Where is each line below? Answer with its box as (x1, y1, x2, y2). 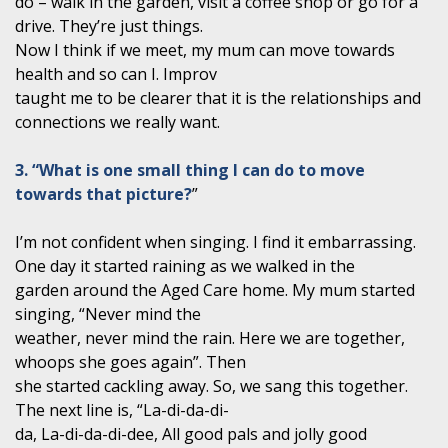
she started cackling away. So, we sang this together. (15, 374, 408, 397)
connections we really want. (15, 110, 224, 133)
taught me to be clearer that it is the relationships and (15, 86, 421, 109)
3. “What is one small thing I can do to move (15, 158, 365, 181)
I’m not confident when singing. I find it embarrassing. (15, 230, 416, 253)
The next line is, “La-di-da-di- (15, 398, 229, 421)
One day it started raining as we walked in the (15, 254, 355, 277)
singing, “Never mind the (15, 302, 201, 325)
